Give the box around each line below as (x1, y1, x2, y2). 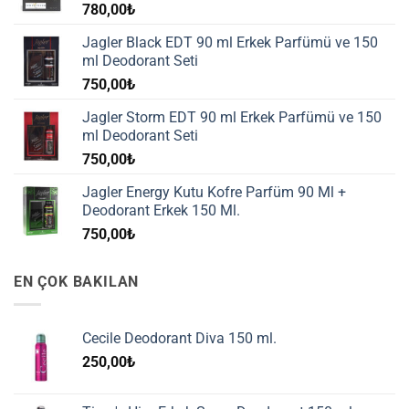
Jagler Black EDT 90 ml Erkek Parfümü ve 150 (82, 34, 378, 52)
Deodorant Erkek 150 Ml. (82, 202, 240, 220)
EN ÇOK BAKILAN (14, 273, 140, 291)
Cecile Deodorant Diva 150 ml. (82, 329, 277, 347)
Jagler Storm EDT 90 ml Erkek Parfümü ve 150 (82, 109, 382, 127)
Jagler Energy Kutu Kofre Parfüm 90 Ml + (82, 184, 346, 202)
